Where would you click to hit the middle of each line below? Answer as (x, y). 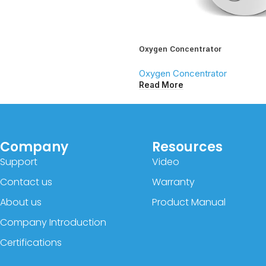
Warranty (173, 182)
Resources (187, 147)
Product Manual (189, 202)
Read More (161, 85)
